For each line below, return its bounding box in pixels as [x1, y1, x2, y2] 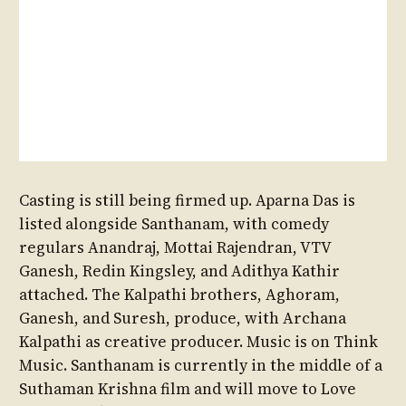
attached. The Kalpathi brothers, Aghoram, [19, 284, 341, 306]
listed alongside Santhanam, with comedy [19, 213, 330, 236]
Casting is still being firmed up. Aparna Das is [19, 189, 356, 212]
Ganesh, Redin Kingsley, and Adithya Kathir [19, 260, 341, 283]
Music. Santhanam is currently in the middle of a [19, 354, 383, 377]
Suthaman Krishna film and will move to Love [19, 378, 357, 401]
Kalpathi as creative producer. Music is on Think [19, 331, 379, 353]
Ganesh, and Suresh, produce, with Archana [19, 307, 347, 330]
